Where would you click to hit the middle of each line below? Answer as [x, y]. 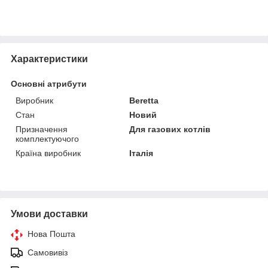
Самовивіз [48, 252]
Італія [141, 153]
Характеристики [49, 59]
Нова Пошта [51, 234]
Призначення [42, 129]
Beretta [144, 100]
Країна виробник [48, 153]
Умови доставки [49, 214]
